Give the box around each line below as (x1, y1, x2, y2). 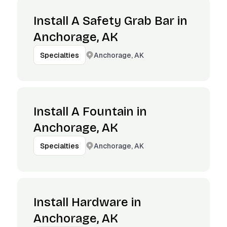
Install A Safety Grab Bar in (33, 14, 187, 28)
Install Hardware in (33, 195, 141, 209)
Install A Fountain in (33, 104, 147, 119)
